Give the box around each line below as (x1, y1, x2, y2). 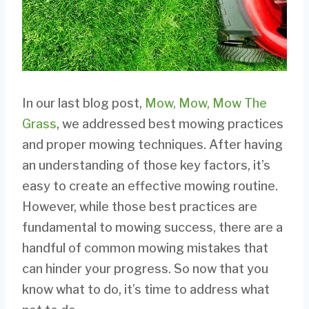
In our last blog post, (22, 95, 145, 110)
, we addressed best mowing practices (57, 116, 283, 131)
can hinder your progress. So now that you (22, 261, 268, 276)
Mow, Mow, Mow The (145, 95, 267, 110)
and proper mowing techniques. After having (22, 137, 283, 152)
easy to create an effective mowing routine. (22, 178, 278, 193)
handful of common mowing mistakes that (22, 240, 268, 255)
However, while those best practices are (22, 199, 257, 214)
